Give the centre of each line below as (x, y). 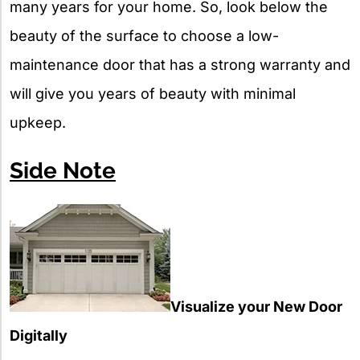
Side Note (63, 170)
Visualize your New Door (256, 306)
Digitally (39, 335)
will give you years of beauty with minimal (153, 94)
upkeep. (38, 123)
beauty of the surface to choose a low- (144, 36)
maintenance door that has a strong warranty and (180, 65)
